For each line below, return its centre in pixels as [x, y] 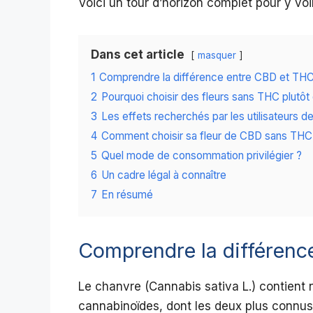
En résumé [127, 195]
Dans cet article [138, 55]
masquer [217, 56]
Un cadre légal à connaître [164, 175]
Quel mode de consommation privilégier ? [202, 156]
